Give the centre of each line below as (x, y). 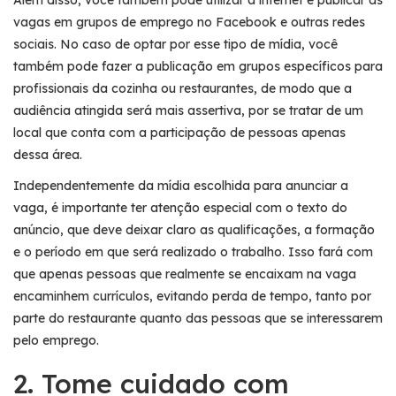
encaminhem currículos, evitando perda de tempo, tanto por (192, 296)
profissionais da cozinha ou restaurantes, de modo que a (183, 88)
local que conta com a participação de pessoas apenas (179, 132)
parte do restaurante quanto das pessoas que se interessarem (198, 318)
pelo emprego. (56, 340)
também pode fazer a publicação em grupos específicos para (198, 66)
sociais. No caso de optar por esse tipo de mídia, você (175, 44)
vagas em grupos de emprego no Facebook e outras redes (189, 22)
